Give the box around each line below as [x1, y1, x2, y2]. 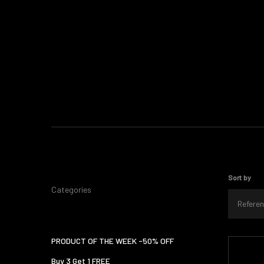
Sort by [228, 173, 251, 181]
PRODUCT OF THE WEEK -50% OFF [51, 236, 174, 246]
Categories [51, 184, 91, 194]
